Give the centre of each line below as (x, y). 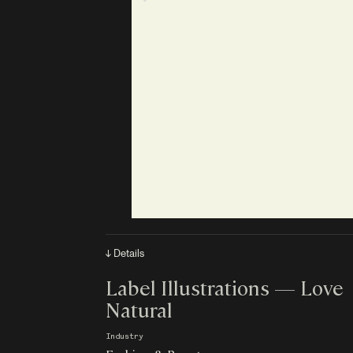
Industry (125, 337)
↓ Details (125, 253)
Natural (139, 308)
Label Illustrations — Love (225, 286)
